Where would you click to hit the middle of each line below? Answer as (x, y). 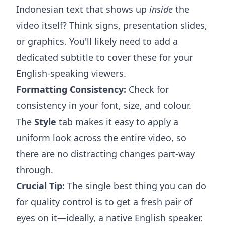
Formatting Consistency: (71, 89)
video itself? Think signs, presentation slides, (112, 25)
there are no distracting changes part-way (105, 153)
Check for (147, 89)
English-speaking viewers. (71, 73)
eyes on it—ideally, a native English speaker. (109, 218)
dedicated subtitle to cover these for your (104, 57)
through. (35, 170)
